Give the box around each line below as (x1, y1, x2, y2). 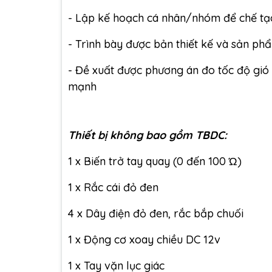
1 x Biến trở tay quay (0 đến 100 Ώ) (68, 154, 242, 168)
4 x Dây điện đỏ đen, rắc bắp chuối (68, 206, 243, 220)
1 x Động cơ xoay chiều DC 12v (68, 232, 220, 246)
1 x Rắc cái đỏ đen (68, 180, 158, 194)
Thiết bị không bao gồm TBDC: (68, 127, 227, 142)
